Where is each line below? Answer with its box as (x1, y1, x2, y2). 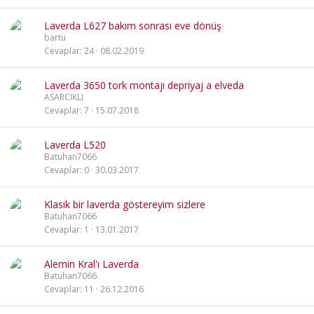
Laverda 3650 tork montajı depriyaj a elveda (44, 78, 244, 92)
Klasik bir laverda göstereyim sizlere (44, 198, 205, 211)
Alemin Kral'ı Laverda (44, 257, 139, 271)
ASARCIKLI (44, 91, 83, 103)
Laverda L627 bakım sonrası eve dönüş (44, 19, 221, 32)
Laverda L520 (44, 138, 106, 151)
